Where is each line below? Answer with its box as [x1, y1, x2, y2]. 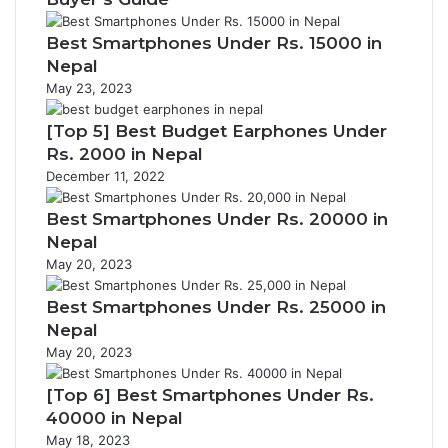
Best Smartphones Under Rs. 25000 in [46, 297, 386, 317]
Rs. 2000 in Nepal [46, 144, 203, 164]
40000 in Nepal [46, 408, 183, 428]
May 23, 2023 [46, 80, 132, 96]
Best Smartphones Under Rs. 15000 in [46, 33, 382, 53]
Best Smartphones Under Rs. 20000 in [46, 209, 388, 229]
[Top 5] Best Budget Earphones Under [46, 121, 387, 141]
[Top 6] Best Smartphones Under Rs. [46, 385, 374, 405]
